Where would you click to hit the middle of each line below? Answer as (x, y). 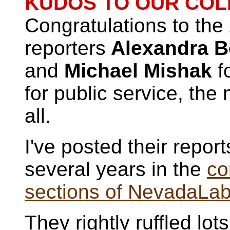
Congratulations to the (124, 25)
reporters (65, 48)
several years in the (116, 169)
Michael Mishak (138, 71)
